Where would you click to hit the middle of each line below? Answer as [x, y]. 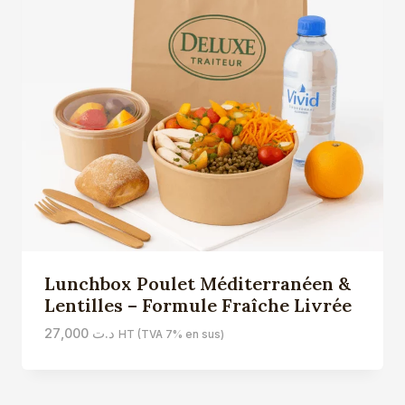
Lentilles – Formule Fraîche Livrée [198, 305]
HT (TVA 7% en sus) [171, 334]
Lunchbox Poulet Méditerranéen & [197, 283]
